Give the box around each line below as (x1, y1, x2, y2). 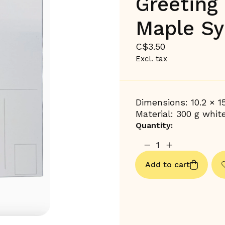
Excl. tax (135, 54, 167, 63)
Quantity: (135, 120, 173, 130)
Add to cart (145, 159, 190, 169)
